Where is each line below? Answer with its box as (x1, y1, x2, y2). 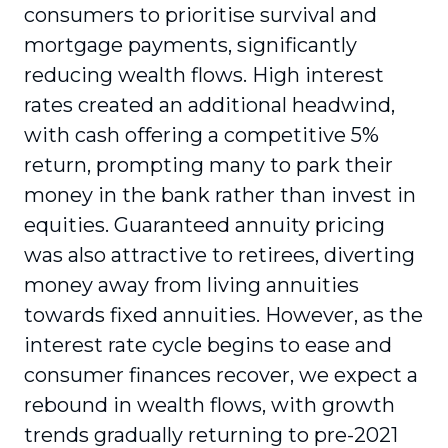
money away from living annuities (24, 273, 359, 297)
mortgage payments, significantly (24, 33, 357, 57)
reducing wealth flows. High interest (24, 63, 384, 87)
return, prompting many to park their (24, 153, 393, 177)
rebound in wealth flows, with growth (24, 393, 395, 417)
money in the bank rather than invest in (24, 183, 416, 207)
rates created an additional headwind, (24, 93, 395, 117)
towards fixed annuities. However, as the (24, 303, 423, 327)
